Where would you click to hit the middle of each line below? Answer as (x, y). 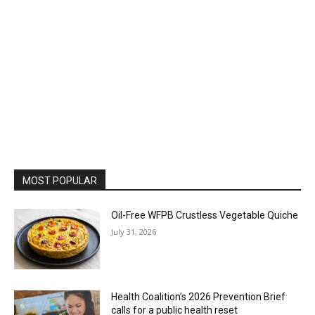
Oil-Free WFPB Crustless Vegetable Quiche (205, 216)
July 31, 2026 (134, 232)
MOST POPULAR (60, 181)
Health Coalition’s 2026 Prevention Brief (199, 296)
